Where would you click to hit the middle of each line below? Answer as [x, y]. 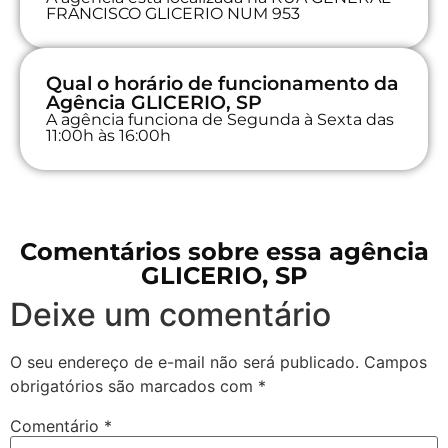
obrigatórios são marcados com [134, 385]
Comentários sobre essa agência [224, 251]
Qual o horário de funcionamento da [222, 83]
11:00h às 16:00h [108, 135]
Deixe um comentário [170, 314]
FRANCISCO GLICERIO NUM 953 [173, 13]
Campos [395, 361]
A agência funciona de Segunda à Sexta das [220, 119]
